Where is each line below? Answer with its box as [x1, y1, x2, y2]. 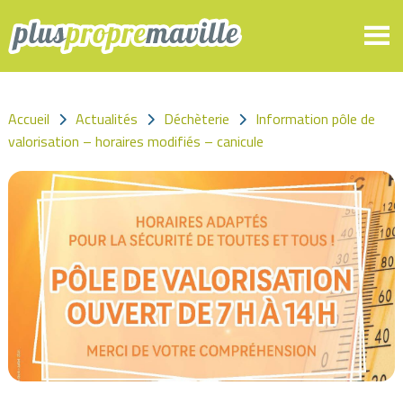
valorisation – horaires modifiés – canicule [7, 130, 264, 152]
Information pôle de [255, 108, 375, 130]
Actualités [75, 108, 138, 130]
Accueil [7, 108, 49, 130]
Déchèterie [163, 108, 229, 130]
